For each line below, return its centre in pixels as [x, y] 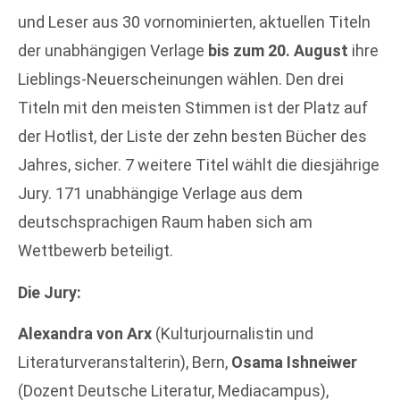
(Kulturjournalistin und [234, 334]
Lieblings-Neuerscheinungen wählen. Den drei [181, 79]
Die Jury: [50, 292]
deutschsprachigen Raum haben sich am [165, 222]
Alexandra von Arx [87, 334]
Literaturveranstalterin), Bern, [125, 362]
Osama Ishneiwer [294, 362]
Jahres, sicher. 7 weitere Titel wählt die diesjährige [199, 165]
